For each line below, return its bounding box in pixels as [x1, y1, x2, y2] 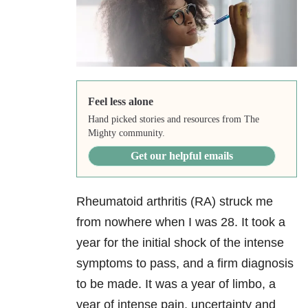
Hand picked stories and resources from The [87, 114, 259, 125]
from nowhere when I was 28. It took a [76, 215, 285, 230]
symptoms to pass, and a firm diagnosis [76, 256, 294, 271]
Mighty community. [87, 128, 165, 139]
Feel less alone [87, 96, 153, 108]
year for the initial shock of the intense [76, 236, 284, 250]
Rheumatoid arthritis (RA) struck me [76, 195, 273, 209]
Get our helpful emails [130, 150, 233, 162]
